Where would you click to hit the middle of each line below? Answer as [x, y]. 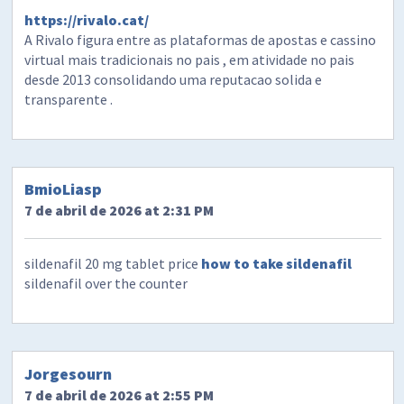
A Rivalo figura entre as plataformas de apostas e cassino [201, 40]
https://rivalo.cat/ [87, 20]
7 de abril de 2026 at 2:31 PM [119, 211]
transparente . [69, 100]
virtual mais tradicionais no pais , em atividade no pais [190, 60]
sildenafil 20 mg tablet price [113, 264]
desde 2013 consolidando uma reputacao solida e [174, 80]
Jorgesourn [69, 373]
